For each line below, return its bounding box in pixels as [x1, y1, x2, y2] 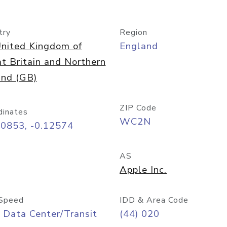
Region [120, 27, 147, 38]
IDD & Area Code [120, 195, 188, 206]
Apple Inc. [120, 163, 167, 176]
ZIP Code [120, 102, 157, 113]
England [120, 40, 158, 53]
